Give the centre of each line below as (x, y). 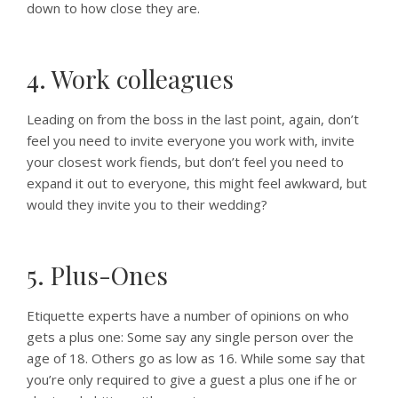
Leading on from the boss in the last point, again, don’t (193, 119)
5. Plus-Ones (97, 275)
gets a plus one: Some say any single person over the (190, 337)
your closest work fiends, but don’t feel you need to (185, 162)
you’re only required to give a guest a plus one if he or (192, 379)
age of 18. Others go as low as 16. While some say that (196, 358)
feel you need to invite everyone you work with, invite (191, 140)
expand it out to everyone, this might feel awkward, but (197, 183)
